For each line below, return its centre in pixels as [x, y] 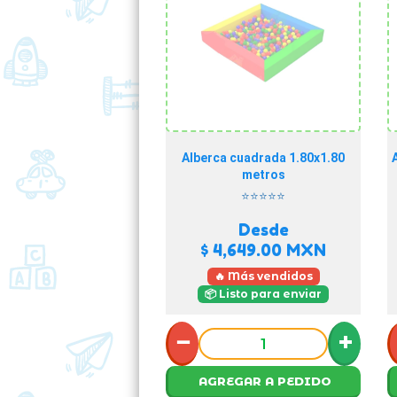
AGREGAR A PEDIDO [265, 381]
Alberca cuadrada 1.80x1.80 [263, 158]
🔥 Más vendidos [263, 276]
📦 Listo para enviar [263, 294]
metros [263, 175]
